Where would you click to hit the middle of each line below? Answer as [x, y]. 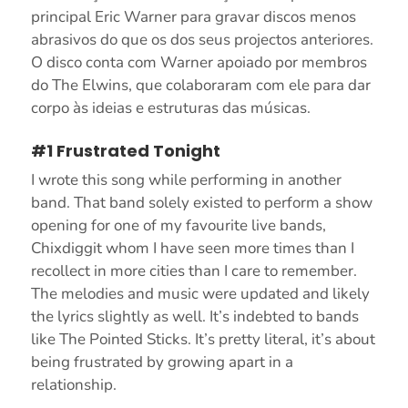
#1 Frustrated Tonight [125, 150]
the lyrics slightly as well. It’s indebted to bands [194, 316]
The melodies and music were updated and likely [200, 293]
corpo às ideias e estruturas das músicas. [170, 107]
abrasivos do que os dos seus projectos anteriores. [202, 39]
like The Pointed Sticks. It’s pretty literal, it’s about [203, 339]
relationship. [73, 384]
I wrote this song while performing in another [186, 179]
